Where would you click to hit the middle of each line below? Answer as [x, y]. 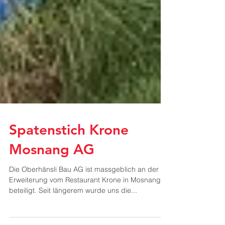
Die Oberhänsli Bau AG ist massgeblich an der [84, 191]
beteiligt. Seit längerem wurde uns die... [73, 212]
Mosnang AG [52, 171]
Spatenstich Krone [69, 152]
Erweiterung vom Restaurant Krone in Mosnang [85, 202]
